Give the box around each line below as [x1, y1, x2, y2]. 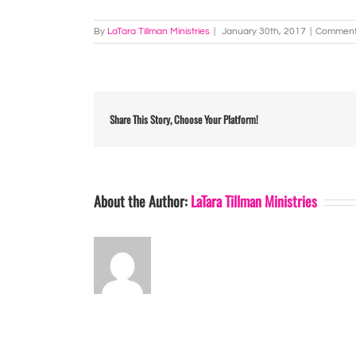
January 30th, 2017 [221, 26, 306, 37]
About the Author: [93, 191, 191, 212]
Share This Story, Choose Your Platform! [109, 111, 258, 128]
